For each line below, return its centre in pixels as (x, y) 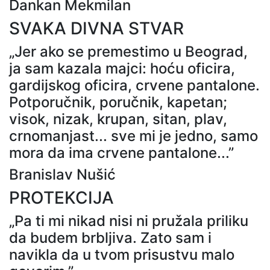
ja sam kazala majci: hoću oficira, (122, 68)
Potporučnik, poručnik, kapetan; (118, 102)
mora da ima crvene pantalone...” (121, 152)
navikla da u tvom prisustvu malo (122, 254)
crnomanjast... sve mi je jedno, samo (133, 136)
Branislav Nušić (62, 174)
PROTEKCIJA (61, 197)
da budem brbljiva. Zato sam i (110, 237)
